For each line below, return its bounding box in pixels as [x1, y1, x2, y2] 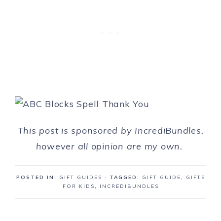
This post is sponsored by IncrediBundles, [17, 125, 204, 137]
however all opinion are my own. [36, 141, 185, 152]
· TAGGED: [104, 174, 142, 181]
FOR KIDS [62, 183, 95, 190]
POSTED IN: [16, 174, 59, 181]
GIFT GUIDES [59, 174, 102, 181]
